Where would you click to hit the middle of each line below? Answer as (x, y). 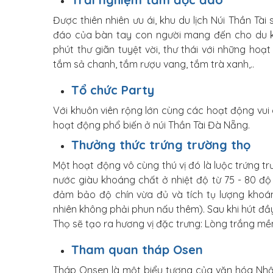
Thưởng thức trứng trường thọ (161, 145)
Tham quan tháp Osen (137, 250)
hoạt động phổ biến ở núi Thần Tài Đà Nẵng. (151, 125)
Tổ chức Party (113, 90)
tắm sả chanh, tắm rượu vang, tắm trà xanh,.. (154, 64)
